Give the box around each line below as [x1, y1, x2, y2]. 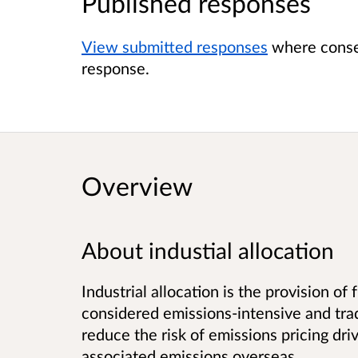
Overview [82, 169, 193, 201]
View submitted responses [82, 37, 268, 57]
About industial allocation [82, 236, 334, 264]
